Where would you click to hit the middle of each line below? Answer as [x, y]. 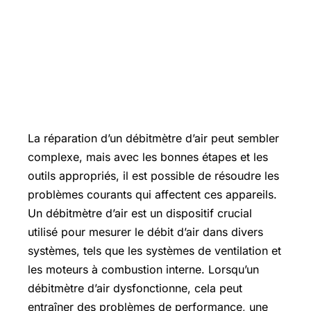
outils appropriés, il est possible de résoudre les [153, 176]
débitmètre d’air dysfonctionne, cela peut [135, 288]
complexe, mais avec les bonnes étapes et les [148, 157]
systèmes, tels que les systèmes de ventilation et [154, 251]
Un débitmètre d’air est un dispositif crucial [140, 213]
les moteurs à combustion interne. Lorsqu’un [143, 269]
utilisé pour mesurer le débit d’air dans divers [145, 232]
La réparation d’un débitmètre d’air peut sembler [153, 138]
